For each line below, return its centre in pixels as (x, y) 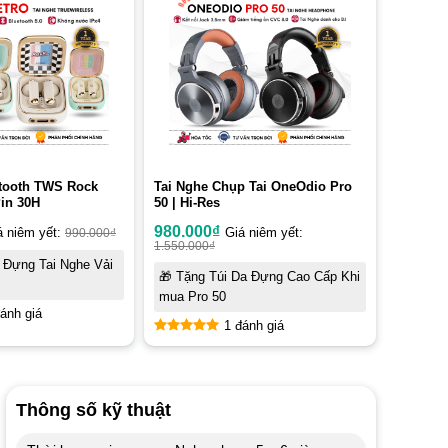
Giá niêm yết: (264, 233)
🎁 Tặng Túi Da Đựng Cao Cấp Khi (259, 277)
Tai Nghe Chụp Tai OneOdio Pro (253, 187)
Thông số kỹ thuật (93, 410)
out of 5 (194, 349)
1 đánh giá (254, 326)
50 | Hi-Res (187, 203)
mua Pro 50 (192, 297)
